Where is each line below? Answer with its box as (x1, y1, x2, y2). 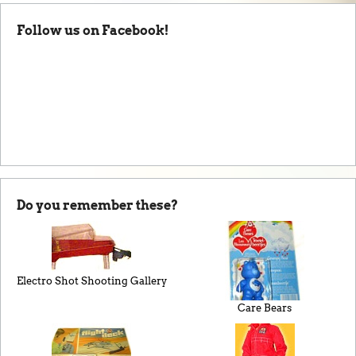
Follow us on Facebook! (17, 22, 168, 38)
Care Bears (238, 301, 292, 314)
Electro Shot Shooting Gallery (16, 274, 167, 287)
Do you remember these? (17, 197, 178, 213)
